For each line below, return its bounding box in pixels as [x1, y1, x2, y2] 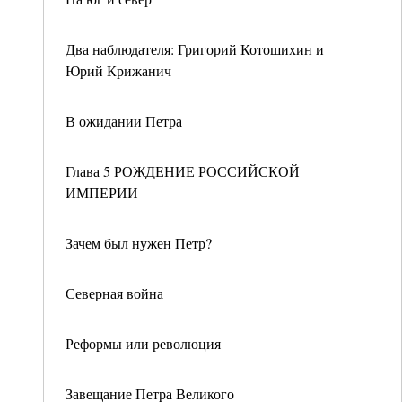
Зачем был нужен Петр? [66, 233, 212, 252]
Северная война [66, 284, 163, 302]
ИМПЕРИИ [66, 183, 138, 202]
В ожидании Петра [66, 111, 182, 130]
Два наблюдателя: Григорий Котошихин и [66, 39, 324, 58]
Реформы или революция [66, 334, 221, 353]
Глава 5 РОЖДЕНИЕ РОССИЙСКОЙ [66, 162, 300, 180]
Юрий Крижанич [66, 61, 171, 80]
